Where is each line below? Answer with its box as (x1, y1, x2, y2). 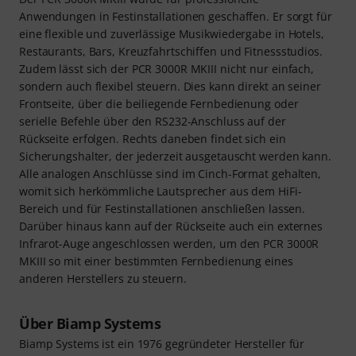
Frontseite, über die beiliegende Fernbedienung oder (19, 96, 299, 112)
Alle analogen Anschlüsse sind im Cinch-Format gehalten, (19, 166, 321, 182)
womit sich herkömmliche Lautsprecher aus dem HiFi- (19, 184, 302, 199)
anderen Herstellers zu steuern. (19, 271, 187, 287)
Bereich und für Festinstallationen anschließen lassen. (19, 201, 306, 217)
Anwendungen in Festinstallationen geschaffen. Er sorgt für (19, 9, 332, 25)
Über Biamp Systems (19, 314, 161, 334)
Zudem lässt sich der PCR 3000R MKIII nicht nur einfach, (19, 61, 314, 77)
